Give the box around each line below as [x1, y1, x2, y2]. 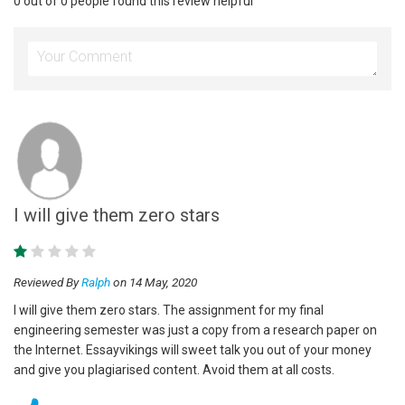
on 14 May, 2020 [110, 274, 197, 289]
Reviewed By [14, 274, 81, 289]
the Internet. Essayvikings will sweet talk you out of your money [14, 342, 372, 357]
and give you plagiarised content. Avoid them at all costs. [14, 362, 334, 377]
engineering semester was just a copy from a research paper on [14, 322, 377, 337]
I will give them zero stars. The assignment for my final [14, 302, 324, 317]
